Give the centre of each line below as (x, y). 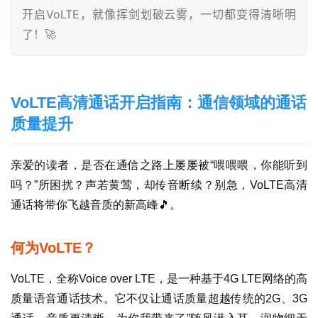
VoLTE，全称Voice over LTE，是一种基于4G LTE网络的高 (159, 279)
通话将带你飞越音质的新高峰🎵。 (96, 205)
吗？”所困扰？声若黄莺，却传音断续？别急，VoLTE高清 (159, 185)
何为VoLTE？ (53, 248)
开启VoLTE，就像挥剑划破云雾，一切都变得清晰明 (159, 15)
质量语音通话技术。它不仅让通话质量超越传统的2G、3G (159, 299)
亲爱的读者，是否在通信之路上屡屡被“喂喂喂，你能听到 (159, 165)
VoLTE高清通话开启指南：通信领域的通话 (159, 103)
